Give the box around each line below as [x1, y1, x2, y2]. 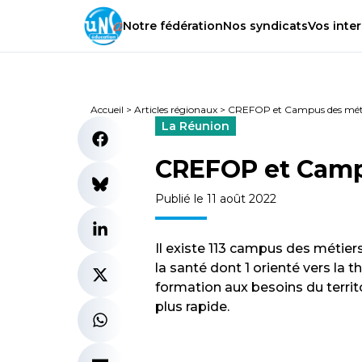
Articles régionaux [134, 103, 217, 116]
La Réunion [162, 119, 229, 133]
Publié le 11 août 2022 [155, 192, 276, 206]
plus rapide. [155, 299, 229, 314]
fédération [157, 19, 223, 34]
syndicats [246, 19, 308, 34]
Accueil [90, 103, 124, 116]
